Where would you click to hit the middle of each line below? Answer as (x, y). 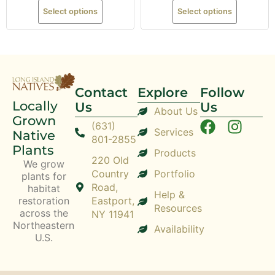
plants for (44, 176)
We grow (44, 164)
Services (174, 132)
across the (44, 213)
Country (110, 174)
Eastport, (113, 201)
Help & (169, 195)
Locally (35, 106)
